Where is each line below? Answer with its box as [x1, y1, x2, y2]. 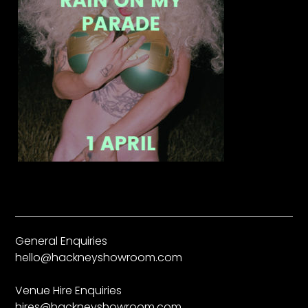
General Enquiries [15, 233, 108, 250]
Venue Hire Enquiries [15, 283, 122, 299]
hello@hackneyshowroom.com [15, 250, 183, 266]
